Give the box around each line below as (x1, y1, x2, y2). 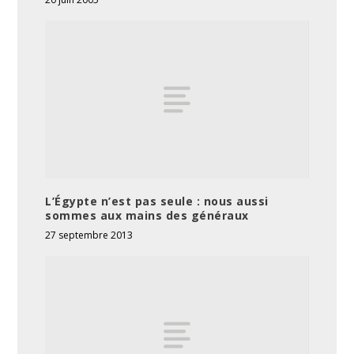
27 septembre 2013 (45, 228, 134, 243)
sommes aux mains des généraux (45, 208, 249, 224)
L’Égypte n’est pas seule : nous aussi (45, 194, 269, 209)
